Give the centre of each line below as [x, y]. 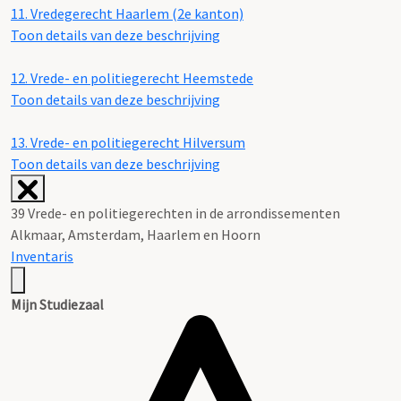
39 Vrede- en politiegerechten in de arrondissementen [175, 213]
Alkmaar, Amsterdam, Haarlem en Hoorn [136, 234]
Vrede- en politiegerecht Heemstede [141, 77]
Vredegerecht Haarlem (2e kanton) [136, 13]
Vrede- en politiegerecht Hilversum [138, 142]
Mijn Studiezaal [57, 304]
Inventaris [42, 256]
